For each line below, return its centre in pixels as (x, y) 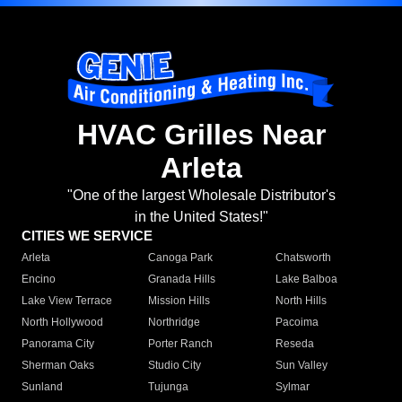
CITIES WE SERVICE (87, 236)
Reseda (294, 344)
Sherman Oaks (58, 366)
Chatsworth (303, 258)
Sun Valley (301, 366)
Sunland (42, 387)
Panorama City (58, 344)
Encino (39, 280)
